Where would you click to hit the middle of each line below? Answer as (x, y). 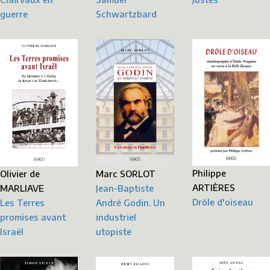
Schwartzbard (127, 14)
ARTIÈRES (213, 188)
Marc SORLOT (126, 173)
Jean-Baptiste (125, 188)
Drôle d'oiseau (222, 202)
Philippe (209, 173)
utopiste (114, 231)
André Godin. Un (131, 202)
